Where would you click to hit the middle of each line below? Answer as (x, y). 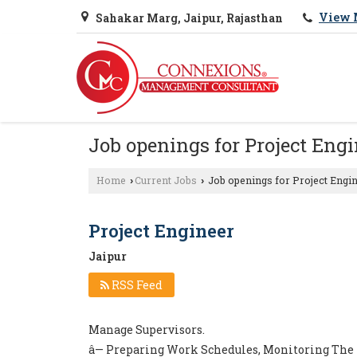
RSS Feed (136, 284)
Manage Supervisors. (147, 329)
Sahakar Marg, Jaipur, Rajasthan (189, 18)
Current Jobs (166, 180)
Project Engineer (161, 230)
